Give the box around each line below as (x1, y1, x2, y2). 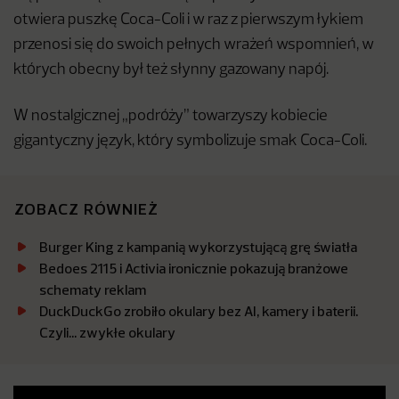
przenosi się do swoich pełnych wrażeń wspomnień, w (13, 37, 374, 53)
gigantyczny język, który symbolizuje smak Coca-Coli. (13, 134, 367, 150)
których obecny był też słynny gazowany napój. (13, 62, 329, 78)
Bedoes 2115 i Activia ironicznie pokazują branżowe (39, 259, 348, 278)
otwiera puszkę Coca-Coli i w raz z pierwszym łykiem (13, 12, 363, 28)
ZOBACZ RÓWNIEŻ (14, 199, 159, 220)
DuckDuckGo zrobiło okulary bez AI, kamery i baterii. (39, 302, 358, 321)
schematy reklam (39, 281, 146, 299)
